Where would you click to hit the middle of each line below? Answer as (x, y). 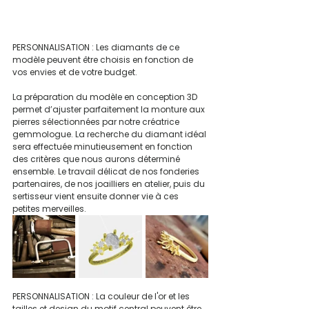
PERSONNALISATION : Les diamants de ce (97, 48)
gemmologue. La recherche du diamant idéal (110, 134)
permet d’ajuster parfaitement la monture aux (110, 110)
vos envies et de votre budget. (75, 72)
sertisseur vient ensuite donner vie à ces (97, 197)
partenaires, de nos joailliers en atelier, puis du (110, 184)
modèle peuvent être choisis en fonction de (104, 60)
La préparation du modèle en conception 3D (106, 97)
